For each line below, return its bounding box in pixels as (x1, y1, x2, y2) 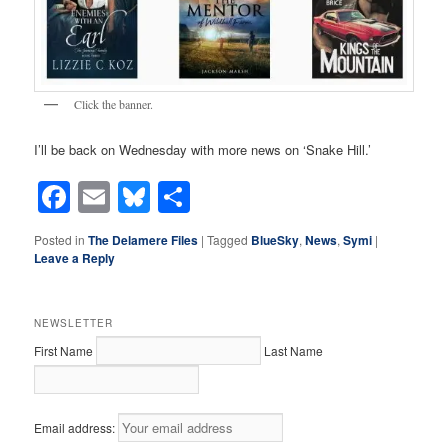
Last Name (264, 341, 324, 359)
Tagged (207, 231, 249, 249)
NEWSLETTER (34, 315, 114, 330)
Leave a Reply (34, 249, 116, 268)
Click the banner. (74, 96, 154, 113)
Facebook (70, 174, 212, 221)
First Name (34, 341, 94, 359)
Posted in (34, 231, 86, 249)
